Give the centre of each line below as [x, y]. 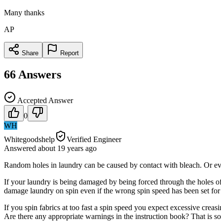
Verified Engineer [94, 139]
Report [69, 53]
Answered [21, 148]
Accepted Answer [44, 100]
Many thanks [24, 12]
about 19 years [61, 148]
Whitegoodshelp [29, 139]
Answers [40, 74]
